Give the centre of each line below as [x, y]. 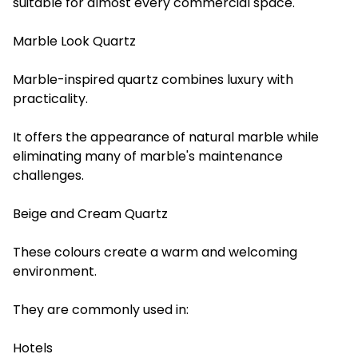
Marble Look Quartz [74, 41]
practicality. [50, 98]
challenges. [48, 175]
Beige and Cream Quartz [90, 213]
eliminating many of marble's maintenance [148, 156]
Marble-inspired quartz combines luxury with [153, 79]
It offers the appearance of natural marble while [166, 137]
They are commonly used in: [101, 309]
